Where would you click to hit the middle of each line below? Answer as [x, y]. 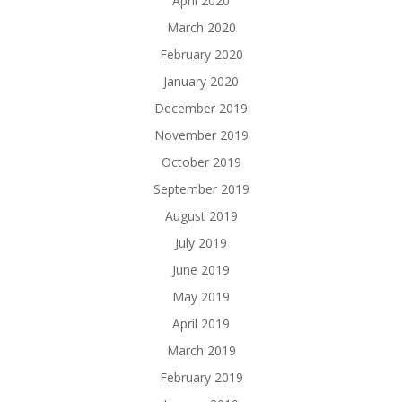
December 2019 [201, 109]
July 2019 [201, 243]
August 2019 [201, 216]
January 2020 [201, 82]
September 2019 [201, 189]
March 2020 [201, 28]
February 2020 [201, 55]
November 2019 [201, 135]
